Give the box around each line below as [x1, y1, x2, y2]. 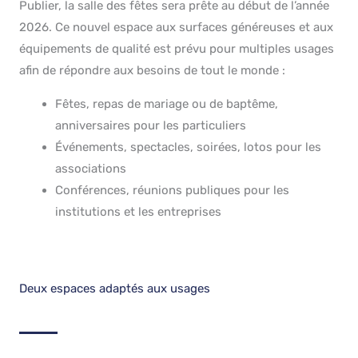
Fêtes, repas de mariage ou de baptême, [55, 97, 278, 111]
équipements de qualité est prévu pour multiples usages [19, 42, 334, 56]
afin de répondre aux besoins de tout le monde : [19, 63, 285, 78]
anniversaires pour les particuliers [55, 118, 246, 133]
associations [55, 161, 126, 176]
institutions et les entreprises [55, 205, 221, 219]
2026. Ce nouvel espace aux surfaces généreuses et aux [19, 20, 333, 34]
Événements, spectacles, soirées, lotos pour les [55, 140, 321, 154]
